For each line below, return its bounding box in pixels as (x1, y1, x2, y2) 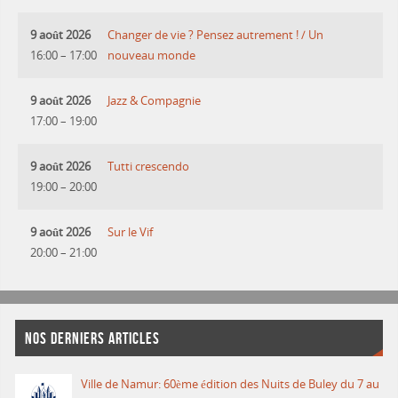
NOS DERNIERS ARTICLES (25, 329, 161, 347)
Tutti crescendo (107, 158, 190, 174)
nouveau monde (107, 47, 196, 63)
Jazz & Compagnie (107, 92, 202, 108)
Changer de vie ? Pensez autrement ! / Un (107, 27, 324, 43)
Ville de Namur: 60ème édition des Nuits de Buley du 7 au (81, 377, 380, 393)
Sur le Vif (107, 224, 154, 240)
